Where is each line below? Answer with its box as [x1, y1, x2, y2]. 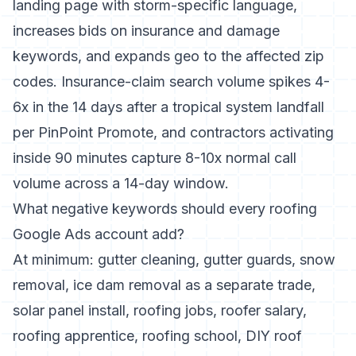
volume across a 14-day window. [13, 175, 229, 192]
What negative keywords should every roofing [13, 200, 317, 217]
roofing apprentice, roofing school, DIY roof [13, 327, 302, 344]
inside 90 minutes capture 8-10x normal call [13, 149, 296, 166]
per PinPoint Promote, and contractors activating [13, 124, 334, 141]
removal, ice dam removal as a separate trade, [13, 277, 315, 293]
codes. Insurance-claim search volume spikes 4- [13, 73, 330, 90]
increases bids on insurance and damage [13, 22, 280, 39]
